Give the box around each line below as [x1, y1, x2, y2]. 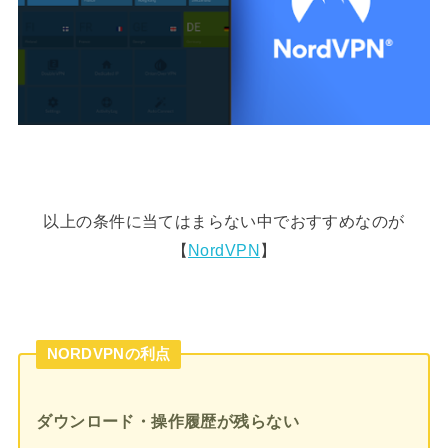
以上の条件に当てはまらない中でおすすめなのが [43, 212, 405, 231]
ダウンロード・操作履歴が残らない [36, 411, 299, 430]
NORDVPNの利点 [46, 345, 171, 362]
